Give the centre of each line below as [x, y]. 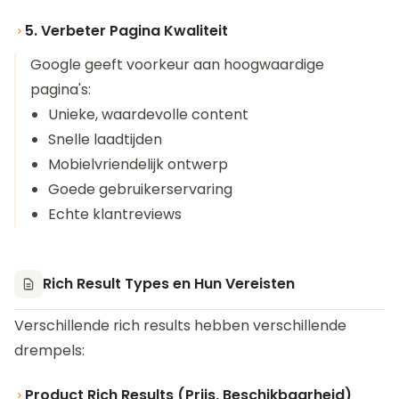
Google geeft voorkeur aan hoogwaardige [177, 65]
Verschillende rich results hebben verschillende [180, 326]
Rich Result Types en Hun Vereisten [169, 284]
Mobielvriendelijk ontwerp [138, 164]
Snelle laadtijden [105, 139]
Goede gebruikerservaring [140, 189]
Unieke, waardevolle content [148, 114]
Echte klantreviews [115, 214]
